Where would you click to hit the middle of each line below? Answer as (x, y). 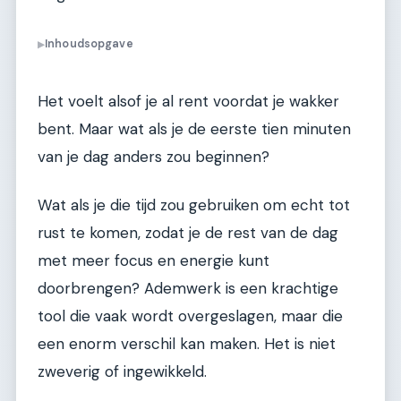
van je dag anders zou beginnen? (154, 157)
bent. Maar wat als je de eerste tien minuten (194, 129)
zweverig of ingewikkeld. (122, 371)
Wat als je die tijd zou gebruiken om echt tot (194, 205)
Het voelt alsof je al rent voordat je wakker (188, 102)
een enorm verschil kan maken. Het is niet (187, 343)
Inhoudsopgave (89, 44)
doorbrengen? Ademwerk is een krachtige (188, 288)
